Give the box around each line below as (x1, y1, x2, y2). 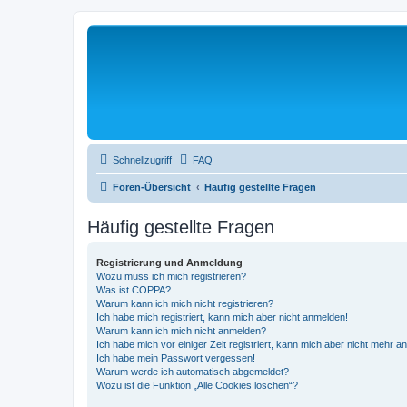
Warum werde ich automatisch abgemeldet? (96, 366, 289, 377)
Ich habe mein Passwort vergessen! (96, 352, 255, 363)
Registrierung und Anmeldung (96, 257, 243, 268)
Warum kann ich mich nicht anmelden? (96, 325, 266, 336)
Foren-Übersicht (113, 182, 191, 193)
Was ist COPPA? (96, 284, 171, 295)
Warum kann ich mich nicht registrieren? (96, 298, 273, 309)
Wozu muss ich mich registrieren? (96, 271, 246, 282)
